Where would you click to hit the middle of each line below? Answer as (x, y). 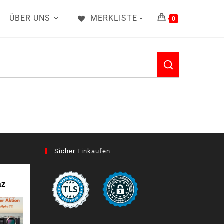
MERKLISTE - (116, 18)
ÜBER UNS (30, 18)
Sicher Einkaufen (82, 151)
